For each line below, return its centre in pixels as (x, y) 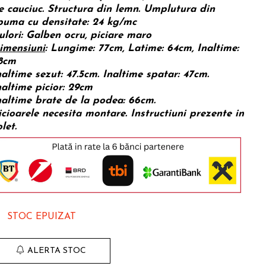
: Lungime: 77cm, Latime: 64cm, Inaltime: (142, 48)
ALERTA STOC (57, 251)
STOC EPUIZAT (40, 217)
